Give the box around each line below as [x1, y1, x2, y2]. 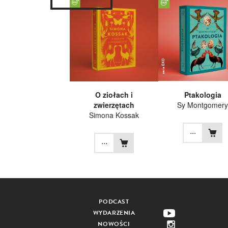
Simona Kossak [89, 110, 139, 121]
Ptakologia [184, 90, 221, 100]
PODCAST [99, 197, 129, 207]
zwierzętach [94, 100, 134, 110]
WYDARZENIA [93, 208, 135, 218]
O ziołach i [95, 90, 133, 100]
